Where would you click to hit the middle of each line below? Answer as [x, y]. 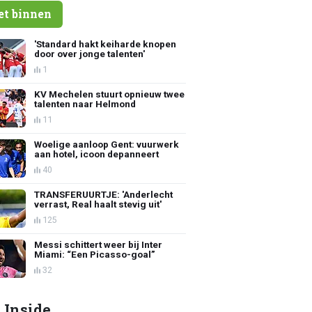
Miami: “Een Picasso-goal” [95, 254]
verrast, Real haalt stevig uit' [98, 204]
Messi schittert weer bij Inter [99, 244]
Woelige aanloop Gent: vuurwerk [107, 144]
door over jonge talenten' [90, 53]
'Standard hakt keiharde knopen [106, 44]
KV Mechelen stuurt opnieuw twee [110, 94]
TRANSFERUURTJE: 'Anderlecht [104, 194]
